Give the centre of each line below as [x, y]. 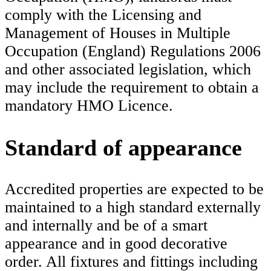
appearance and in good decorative [116, 243]
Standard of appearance [123, 147]
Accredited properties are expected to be [134, 189]
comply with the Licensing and [103, 15]
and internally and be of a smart [106, 225]
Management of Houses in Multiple [118, 33]
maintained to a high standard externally [133, 207]
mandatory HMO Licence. [89, 106]
